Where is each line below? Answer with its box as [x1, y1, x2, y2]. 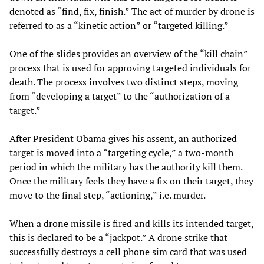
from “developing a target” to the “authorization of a [9, 90, 230, 103]
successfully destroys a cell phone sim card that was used [9, 245, 247, 259]
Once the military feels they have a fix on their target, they [9, 174, 253, 188]
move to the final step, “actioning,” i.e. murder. [9, 189, 206, 202]
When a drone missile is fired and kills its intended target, [9, 217, 253, 230]
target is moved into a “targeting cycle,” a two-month [9, 146, 233, 160]
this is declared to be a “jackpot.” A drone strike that [9, 231, 227, 245]
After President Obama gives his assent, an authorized [9, 132, 237, 146]
